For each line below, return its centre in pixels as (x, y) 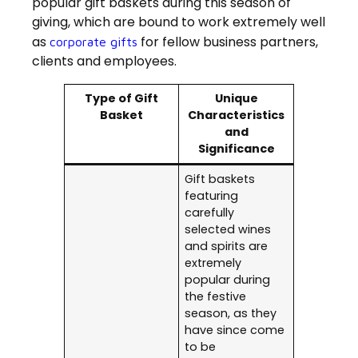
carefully (210, 213)
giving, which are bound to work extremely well (179, 22)
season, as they (231, 314)
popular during (228, 280)
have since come (235, 330)
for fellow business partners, (228, 42)
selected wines (228, 230)
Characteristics (236, 115)
